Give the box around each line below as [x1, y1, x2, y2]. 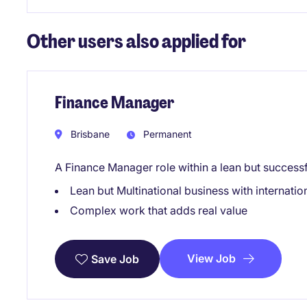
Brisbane [68, 127, 110, 140]
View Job [187, 251, 236, 265]
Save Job [91, 251, 139, 266]
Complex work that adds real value [70, 203, 247, 217]
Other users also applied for [27, 29, 246, 55]
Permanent [140, 127, 192, 140]
